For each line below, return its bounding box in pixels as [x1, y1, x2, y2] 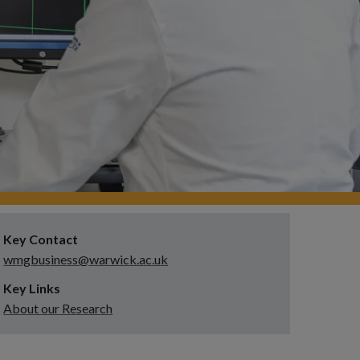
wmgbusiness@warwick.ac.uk [3, 252, 169, 268]
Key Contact [3, 231, 79, 247]
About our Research [3, 301, 113, 317]
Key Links [3, 280, 61, 297]
